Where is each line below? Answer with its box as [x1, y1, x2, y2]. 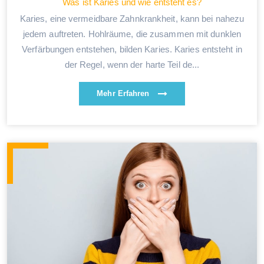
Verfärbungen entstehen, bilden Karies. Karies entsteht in [22, 44, 242, 54]
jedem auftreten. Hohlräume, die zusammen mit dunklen [22, 28, 242, 39]
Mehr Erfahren [97, 88, 152, 98]
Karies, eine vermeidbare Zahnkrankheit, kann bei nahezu [19, 13, 245, 24]
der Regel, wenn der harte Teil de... [64, 59, 200, 70]
